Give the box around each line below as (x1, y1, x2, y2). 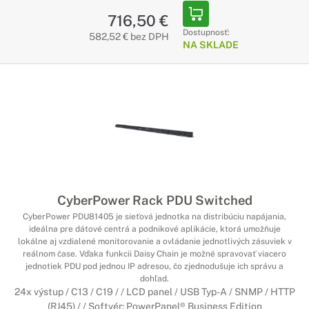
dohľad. (140, 274, 169, 283)
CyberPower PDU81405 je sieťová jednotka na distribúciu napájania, (23, 212, 286, 221)
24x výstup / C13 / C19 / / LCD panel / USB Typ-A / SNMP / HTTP (14, 286, 295, 297)
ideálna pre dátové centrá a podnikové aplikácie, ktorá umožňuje (28, 224, 281, 234)
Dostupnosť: (182, 28, 230, 37)
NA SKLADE (182, 39, 239, 50)
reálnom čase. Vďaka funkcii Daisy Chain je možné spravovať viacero (23, 249, 286, 259)
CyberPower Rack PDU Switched (57, 192, 252, 208)
